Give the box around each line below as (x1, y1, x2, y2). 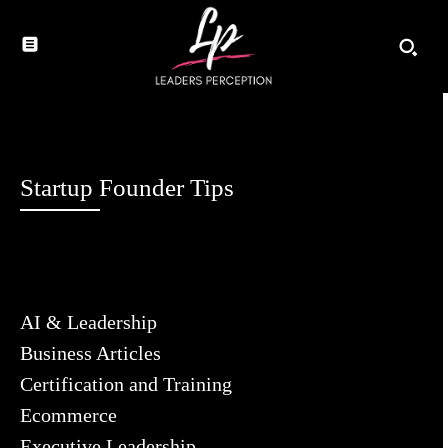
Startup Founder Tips (20, 174, 234, 202)
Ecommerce (20, 404, 117, 427)
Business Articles (20, 342, 161, 365)
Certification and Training (20, 373, 232, 396)
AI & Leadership (20, 311, 157, 334)
